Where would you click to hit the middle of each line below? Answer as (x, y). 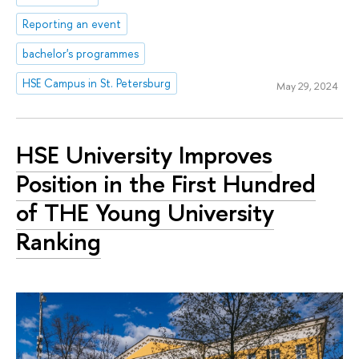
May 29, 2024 (307, 85)
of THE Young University (145, 212)
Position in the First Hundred (166, 183)
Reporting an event (72, 24)
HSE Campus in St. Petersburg (97, 83)
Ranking (58, 241)
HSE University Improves (144, 154)
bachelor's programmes (81, 54)
